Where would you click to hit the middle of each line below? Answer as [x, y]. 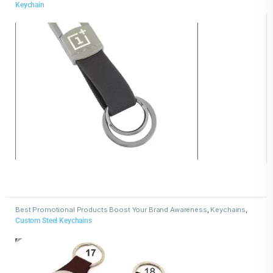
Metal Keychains [43, 216]
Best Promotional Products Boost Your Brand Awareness [111, 209]
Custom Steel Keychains [53, 221]
